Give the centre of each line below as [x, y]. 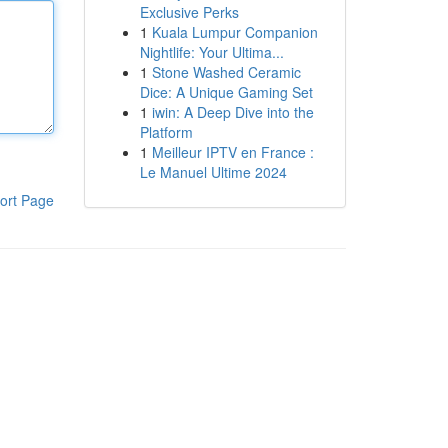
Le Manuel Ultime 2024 [213, 172]
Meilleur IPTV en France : [232, 152]
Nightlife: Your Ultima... [211, 52]
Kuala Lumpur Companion [234, 32]
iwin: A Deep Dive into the [232, 112]
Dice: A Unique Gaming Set [226, 92]
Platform [166, 132]
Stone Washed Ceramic [226, 72]
